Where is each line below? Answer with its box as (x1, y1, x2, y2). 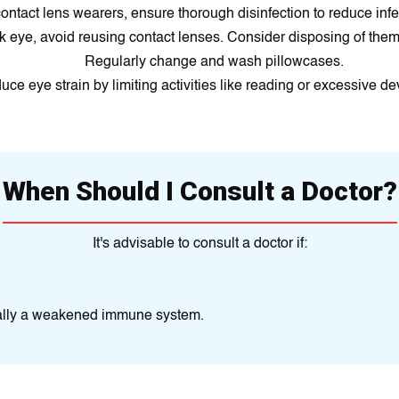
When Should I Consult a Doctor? (2, 175, 397, 207)
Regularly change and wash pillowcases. (84, 55, 344, 69)
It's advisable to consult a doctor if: (92, 237, 307, 251)
